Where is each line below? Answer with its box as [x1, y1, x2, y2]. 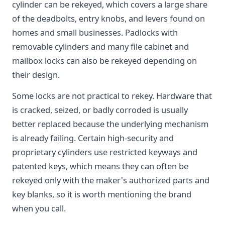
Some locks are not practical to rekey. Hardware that [12, 90, 212, 101]
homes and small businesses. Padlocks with [12, 27, 178, 38]
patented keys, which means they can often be [12, 160, 188, 172]
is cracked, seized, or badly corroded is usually [12, 104, 188, 116]
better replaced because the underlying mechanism [12, 118, 208, 130]
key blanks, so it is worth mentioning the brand [12, 188, 191, 200]
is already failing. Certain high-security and [12, 132, 174, 144]
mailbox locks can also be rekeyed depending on [12, 55, 197, 66]
